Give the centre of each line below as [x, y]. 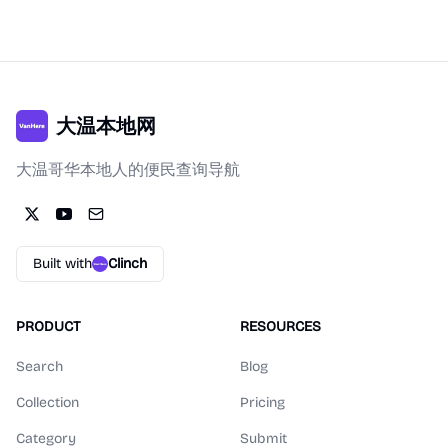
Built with [62, 263]
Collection [47, 402]
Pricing [262, 402]
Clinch [127, 263]
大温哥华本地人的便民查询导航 [128, 169]
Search [39, 366]
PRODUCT [48, 326]
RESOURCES [280, 326]
